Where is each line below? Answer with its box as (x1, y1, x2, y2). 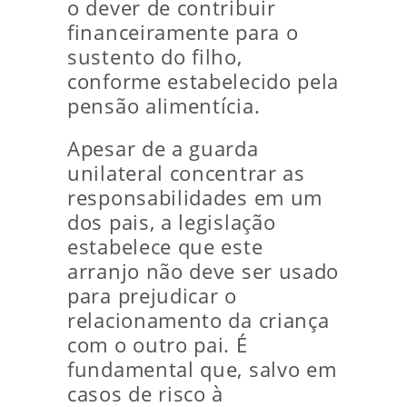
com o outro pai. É (67, 332, 248, 359)
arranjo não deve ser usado (67, 258, 340, 285)
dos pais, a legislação (67, 209, 276, 236)
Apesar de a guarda (67, 135, 259, 163)
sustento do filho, (67, 44, 243, 71)
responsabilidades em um (67, 184, 323, 212)
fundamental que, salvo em (67, 356, 337, 383)
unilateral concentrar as (67, 160, 305, 187)
